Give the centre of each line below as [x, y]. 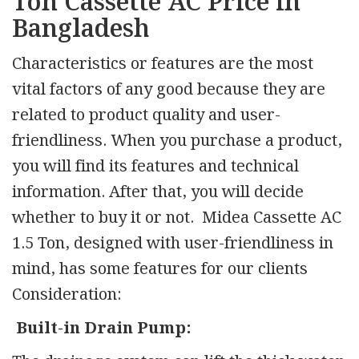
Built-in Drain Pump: [103, 328]
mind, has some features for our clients [160, 269]
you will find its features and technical [155, 166]
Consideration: [67, 294]
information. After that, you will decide [158, 192]
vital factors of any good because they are [169, 89]
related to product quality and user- [146, 115]
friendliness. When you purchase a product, [177, 141]
